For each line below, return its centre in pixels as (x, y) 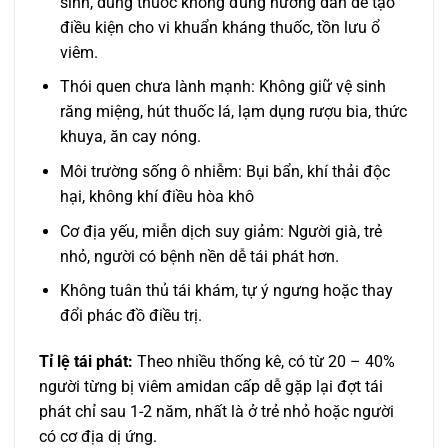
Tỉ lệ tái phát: (86, 362)
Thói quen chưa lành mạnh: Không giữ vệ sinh (222, 87)
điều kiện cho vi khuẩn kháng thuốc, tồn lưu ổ (219, 27)
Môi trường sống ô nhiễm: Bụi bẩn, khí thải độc (224, 172)
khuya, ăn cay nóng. (130, 137)
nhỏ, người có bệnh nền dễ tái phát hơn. (199, 256)
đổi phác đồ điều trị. (130, 316)
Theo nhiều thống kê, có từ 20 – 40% (264, 362)
